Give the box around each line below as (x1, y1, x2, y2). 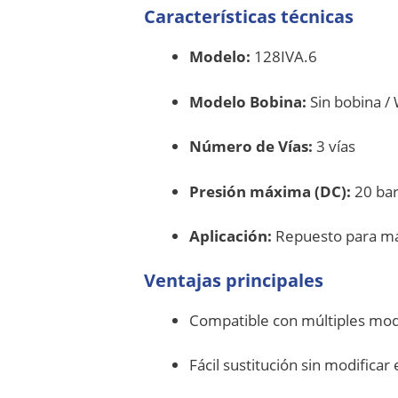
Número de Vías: (189, 136, 313, 157)
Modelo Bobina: (189, 91, 306, 112)
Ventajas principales (144, 267, 323, 292)
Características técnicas (144, 4, 354, 29)
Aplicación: (189, 226, 272, 247)
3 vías (313, 136, 355, 157)
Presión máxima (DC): (189, 180, 351, 202)
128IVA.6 (251, 46, 317, 68)
